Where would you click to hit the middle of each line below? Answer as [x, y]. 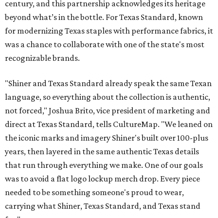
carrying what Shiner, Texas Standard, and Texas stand [103, 206]
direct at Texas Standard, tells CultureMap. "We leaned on [109, 124]
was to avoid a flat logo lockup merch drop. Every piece [102, 179]
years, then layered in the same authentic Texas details [102, 152]
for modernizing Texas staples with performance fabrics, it [109, 31]
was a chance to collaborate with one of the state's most [105, 45]
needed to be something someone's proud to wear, [94, 192]
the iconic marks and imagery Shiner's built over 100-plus [107, 138]
